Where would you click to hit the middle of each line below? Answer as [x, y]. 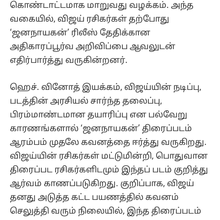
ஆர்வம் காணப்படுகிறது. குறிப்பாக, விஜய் [102, 184]
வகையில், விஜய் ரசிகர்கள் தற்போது [90, 20]
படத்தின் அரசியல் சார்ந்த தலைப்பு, [86, 101]
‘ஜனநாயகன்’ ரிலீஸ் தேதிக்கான [80, 33]
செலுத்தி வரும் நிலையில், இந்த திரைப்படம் [106, 211]
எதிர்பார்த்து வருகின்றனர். [69, 61]
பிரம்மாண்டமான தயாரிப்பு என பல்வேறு [98, 115]
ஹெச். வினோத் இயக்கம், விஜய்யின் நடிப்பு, [106, 87]
